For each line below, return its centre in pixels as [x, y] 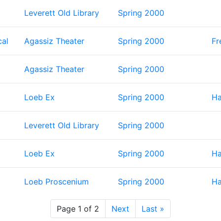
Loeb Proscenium [56, 182]
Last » [153, 209]
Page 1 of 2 [78, 209]
